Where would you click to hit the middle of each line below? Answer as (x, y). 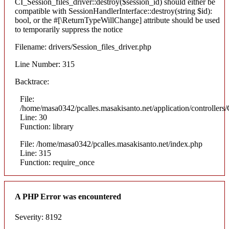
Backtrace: (32, 82)
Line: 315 (36, 153)
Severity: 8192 (38, 217)
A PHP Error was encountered (68, 197)
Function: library (47, 127)
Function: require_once (57, 163)
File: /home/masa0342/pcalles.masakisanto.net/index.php (111, 144)
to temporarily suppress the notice (69, 30)
